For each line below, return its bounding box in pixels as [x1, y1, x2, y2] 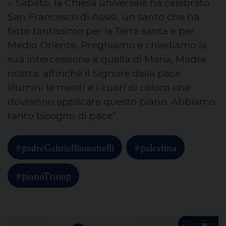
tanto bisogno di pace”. [8, 109, 118, 122]
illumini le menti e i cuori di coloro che [8, 81, 190, 93]
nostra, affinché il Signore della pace [8, 67, 181, 79]
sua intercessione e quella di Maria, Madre [8, 53, 206, 65]
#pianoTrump [16, 168, 71, 182]
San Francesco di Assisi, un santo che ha [8, 11, 199, 23]
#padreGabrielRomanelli [16, 140, 114, 154]
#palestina [134, 140, 177, 154]
